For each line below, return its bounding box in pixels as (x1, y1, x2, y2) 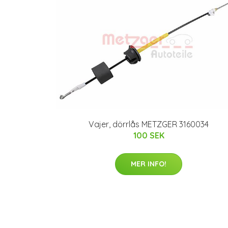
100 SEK (133, 130, 164, 140)
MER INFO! (131, 159, 166, 168)
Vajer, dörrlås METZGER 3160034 (89, 119, 209, 129)
